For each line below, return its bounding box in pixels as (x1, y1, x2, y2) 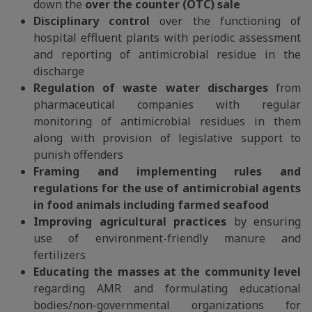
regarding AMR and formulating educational (33, 281, 301, 296)
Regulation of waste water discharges (33, 80, 268, 95)
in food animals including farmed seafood (33, 197, 269, 212)
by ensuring (226, 214, 301, 229)
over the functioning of (159, 13, 302, 29)
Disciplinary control (33, 13, 160, 29)
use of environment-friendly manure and (33, 231, 301, 246)
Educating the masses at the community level (33, 264, 301, 279)
